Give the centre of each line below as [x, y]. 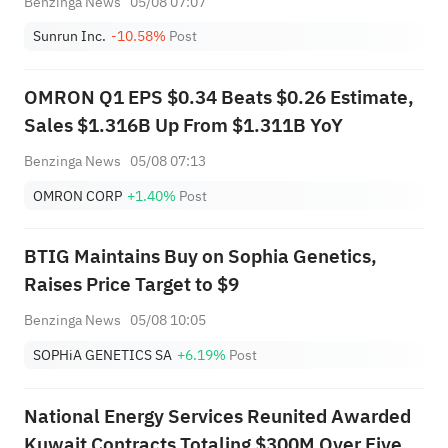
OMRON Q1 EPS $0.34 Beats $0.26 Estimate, [218, 98]
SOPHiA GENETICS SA [103, 354]
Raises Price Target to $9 [131, 285]
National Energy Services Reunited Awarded [217, 416]
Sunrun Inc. [70, 36]
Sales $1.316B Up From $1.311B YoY [183, 126]
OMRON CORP [78, 195]
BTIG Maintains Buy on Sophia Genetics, [200, 257]
